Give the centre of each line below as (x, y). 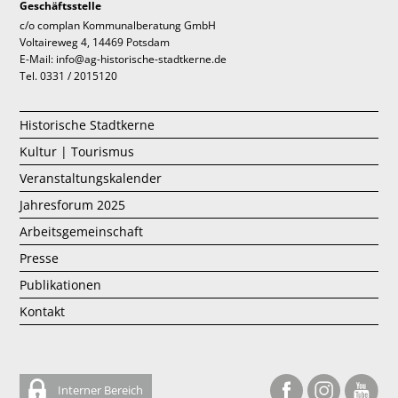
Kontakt (43, 312)
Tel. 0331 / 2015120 (69, 76)
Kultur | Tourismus (77, 152)
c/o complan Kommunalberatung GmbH (118, 26)
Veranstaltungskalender (91, 179)
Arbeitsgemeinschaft (82, 232)
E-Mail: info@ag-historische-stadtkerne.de (123, 60)
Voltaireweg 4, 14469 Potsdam (95, 43)
